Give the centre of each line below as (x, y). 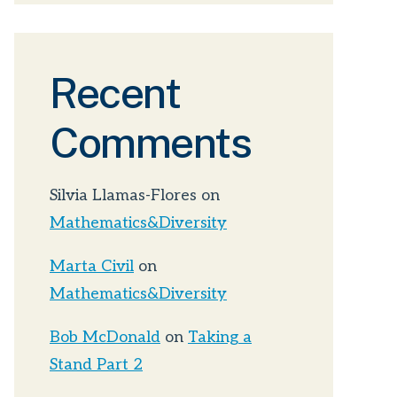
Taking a (220, 338)
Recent (115, 93)
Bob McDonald (105, 338)
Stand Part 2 (96, 365)
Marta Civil (92, 267)
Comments (150, 143)
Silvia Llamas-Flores (123, 196)
